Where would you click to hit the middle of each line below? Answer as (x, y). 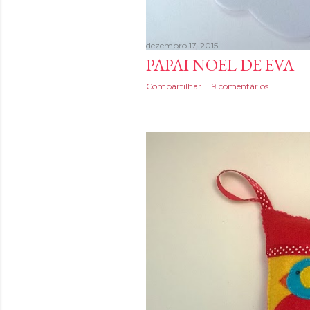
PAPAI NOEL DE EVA (220, 65)
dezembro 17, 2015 (182, 46)
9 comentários (240, 86)
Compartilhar (174, 86)
